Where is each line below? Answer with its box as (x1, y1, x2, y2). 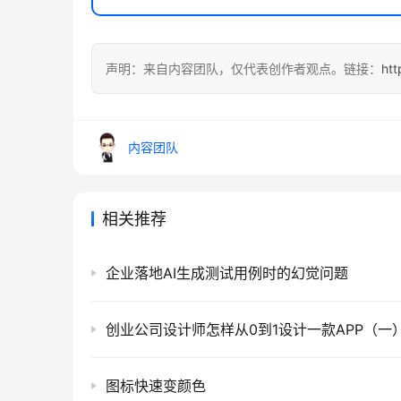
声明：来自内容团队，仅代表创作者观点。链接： (106, 61, 381, 76)
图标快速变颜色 (106, 377, 206, 395)
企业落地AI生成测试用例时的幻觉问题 (106, 264, 348, 282)
